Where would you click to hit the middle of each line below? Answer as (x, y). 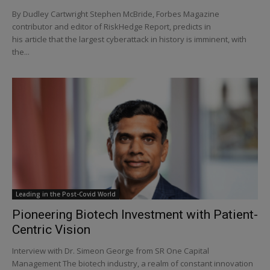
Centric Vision (51, 229)
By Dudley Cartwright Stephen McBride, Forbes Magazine (116, 14)
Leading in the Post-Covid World (66, 194)
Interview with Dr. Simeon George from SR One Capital (111, 250)
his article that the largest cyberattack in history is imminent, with (129, 39)
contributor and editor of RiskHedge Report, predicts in (111, 27)
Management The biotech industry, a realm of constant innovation (133, 263)
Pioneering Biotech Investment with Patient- (135, 214)
